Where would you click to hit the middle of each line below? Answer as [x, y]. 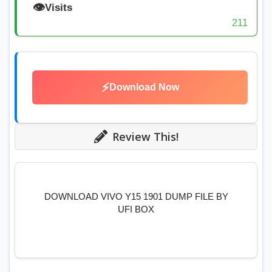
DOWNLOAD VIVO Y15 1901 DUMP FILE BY [136, 197]
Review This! [145, 136]
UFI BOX [136, 209]
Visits [58, 7]
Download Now [144, 87]
